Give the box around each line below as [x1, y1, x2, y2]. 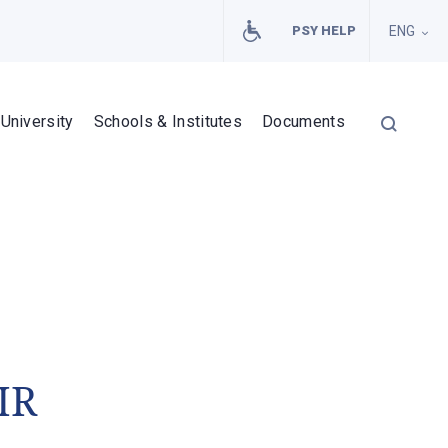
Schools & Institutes [93, 112, 243, 131]
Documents [262, 112, 345, 131]
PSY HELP [292, 23, 356, 38]
